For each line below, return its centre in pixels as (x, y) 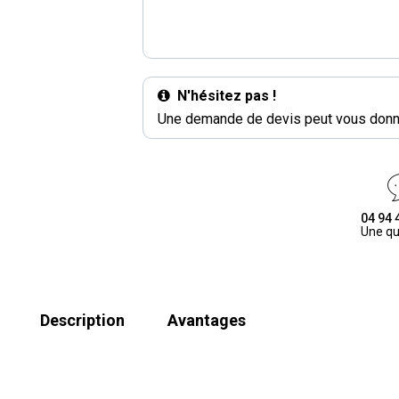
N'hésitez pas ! (227, 96)
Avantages (207, 320)
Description (82, 320)
